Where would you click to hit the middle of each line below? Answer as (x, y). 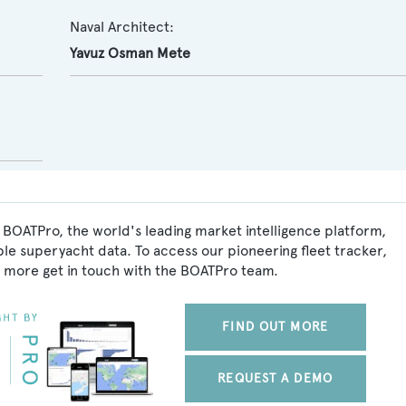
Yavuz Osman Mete (130, 53)
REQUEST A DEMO (275, 378)
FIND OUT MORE (275, 327)
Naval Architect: (121, 27)
